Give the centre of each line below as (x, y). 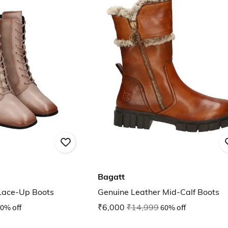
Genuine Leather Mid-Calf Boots (159, 192)
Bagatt (111, 177)
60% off (173, 207)
